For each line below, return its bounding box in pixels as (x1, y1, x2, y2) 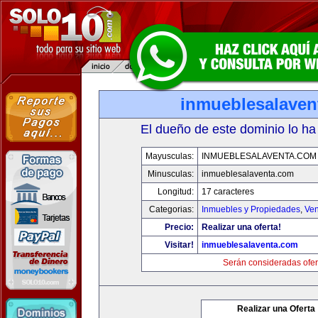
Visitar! (165, 240, 194, 250)
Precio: (165, 222, 194, 232)
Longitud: (158, 187, 194, 197)
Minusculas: (148, 169, 194, 179)
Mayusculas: (146, 151, 194, 161)
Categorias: (149, 204, 194, 214)
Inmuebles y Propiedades (202, 204, 300, 214)
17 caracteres (202, 187, 254, 197)
